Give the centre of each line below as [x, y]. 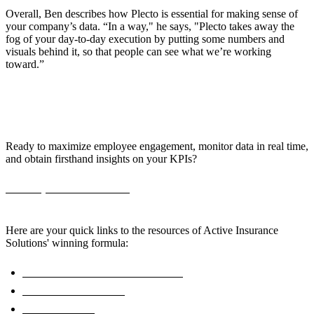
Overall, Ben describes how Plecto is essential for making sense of [152, 14]
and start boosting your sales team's [220, 189]
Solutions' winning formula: [67, 243]
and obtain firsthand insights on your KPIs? [101, 159]
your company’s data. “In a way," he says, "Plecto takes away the [150, 27]
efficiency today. [43, 201]
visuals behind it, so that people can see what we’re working [138, 52]
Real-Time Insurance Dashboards [103, 273]
